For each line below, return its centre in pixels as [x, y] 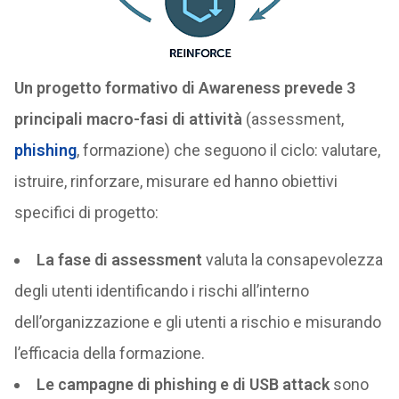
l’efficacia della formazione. [109, 353]
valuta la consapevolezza [292, 259]
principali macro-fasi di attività [128, 118]
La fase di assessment [119, 259]
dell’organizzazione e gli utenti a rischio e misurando [197, 322]
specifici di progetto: [86, 212]
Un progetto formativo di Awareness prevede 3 [184, 87]
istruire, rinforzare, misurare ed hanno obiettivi [175, 181]
